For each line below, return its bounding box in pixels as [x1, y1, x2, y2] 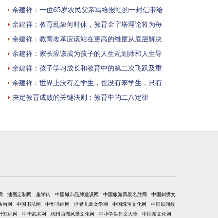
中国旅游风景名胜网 [103, 190, 147, 198]
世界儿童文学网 [74, 200, 108, 207]
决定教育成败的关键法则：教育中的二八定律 [12, 92, 148, 102]
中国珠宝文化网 [112, 200, 146, 207]
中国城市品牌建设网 [55, 190, 99, 198]
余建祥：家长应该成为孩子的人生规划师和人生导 [12, 48, 162, 58]
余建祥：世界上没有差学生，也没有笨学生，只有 [12, 77, 162, 87]
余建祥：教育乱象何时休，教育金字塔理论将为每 [12, 19, 162, 29]
